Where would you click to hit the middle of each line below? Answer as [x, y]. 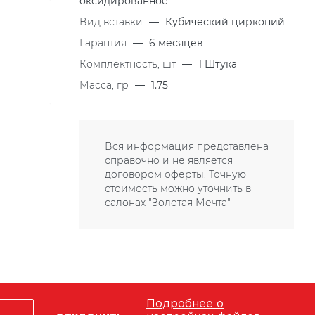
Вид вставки [112, 22]
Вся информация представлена [187, 146]
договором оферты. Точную [175, 174]
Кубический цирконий [225, 22]
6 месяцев [176, 43]
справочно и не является [169, 160]
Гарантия [104, 43]
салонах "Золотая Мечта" [168, 202]
